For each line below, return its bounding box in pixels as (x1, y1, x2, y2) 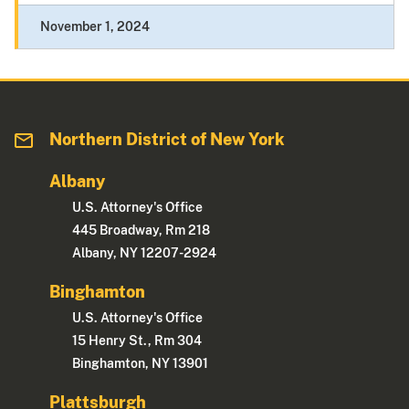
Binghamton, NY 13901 (72, 356, 209, 372)
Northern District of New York (49, 130, 286, 150)
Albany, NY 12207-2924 (72, 246, 217, 261)
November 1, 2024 (40, 19, 150, 35)
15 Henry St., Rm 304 (72, 333, 203, 349)
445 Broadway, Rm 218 (72, 223, 211, 238)
